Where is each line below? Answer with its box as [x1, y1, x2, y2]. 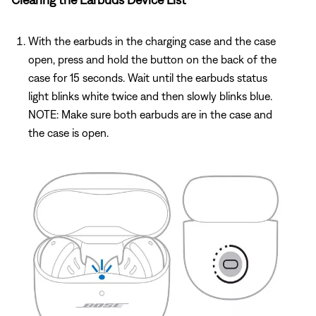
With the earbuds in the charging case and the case [28, 35, 276, 48]
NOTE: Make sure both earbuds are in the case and [28, 108, 272, 121]
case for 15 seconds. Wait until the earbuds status [28, 71, 267, 85]
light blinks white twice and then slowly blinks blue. [28, 90, 272, 103]
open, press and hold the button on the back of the [28, 53, 276, 66]
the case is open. [28, 126, 109, 140]
